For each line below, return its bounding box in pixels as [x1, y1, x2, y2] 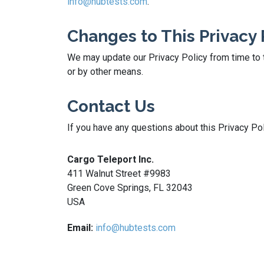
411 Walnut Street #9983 [67, 168, 171, 179]
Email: [67, 222, 93, 233]
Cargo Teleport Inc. [67, 154, 154, 165]
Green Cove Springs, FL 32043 [67, 182, 193, 193]
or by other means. [67, 66, 143, 77]
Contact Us [67, 97, 155, 116]
